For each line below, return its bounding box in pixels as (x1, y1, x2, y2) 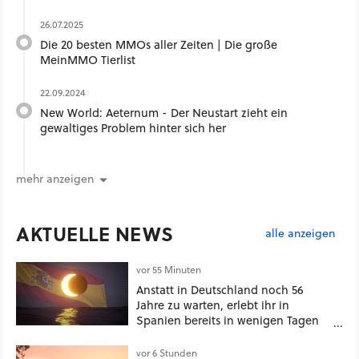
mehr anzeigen (16, 171, 94, 188)
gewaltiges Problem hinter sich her (40, 119, 226, 137)
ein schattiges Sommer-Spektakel (136, 327, 317, 345)
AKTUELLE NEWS (16, 220, 174, 248)
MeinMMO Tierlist (40, 51, 135, 69)
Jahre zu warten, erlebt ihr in (136, 296, 289, 314)
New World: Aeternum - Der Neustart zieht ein (40, 104, 288, 122)
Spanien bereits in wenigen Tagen (136, 312, 319, 329)
